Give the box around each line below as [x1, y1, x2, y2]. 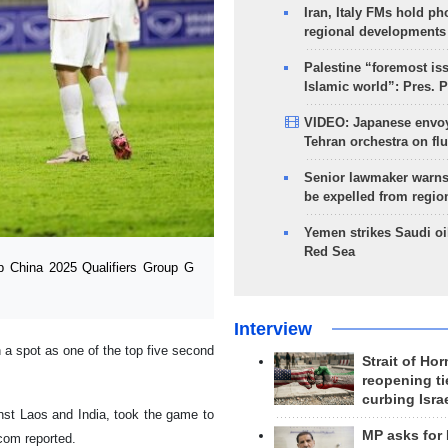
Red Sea [303, 244, 355, 259]
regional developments [303, 24, 446, 39]
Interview [233, 319, 312, 339]
